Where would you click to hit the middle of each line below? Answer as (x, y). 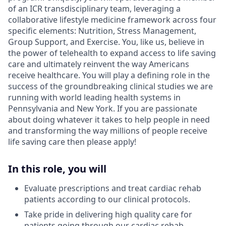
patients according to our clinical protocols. (107, 199)
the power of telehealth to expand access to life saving (112, 53)
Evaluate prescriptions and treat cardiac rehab (113, 188)
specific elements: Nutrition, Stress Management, (102, 31)
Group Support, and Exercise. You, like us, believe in (106, 42)
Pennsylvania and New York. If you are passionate (103, 108)
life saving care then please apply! (72, 142)
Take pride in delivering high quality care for (108, 214)
